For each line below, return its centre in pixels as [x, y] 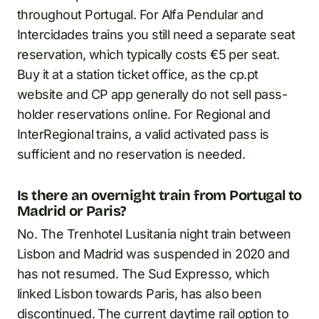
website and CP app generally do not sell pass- [152, 94]
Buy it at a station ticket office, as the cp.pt [138, 74]
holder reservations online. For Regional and [144, 114]
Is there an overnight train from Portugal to [159, 195]
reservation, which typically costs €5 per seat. [148, 54]
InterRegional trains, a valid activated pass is [143, 134]
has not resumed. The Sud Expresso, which [143, 273]
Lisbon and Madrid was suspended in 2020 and [153, 253]
